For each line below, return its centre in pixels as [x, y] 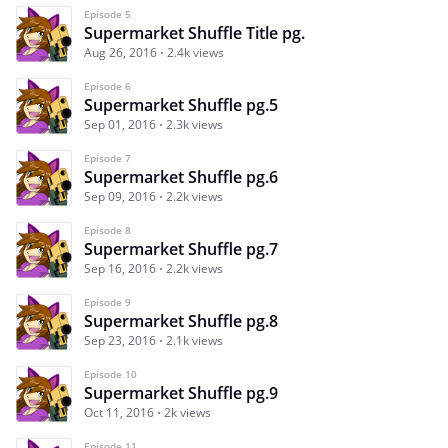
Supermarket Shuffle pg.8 [181, 320]
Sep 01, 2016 [120, 124]
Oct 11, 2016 [119, 412]
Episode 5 [107, 13]
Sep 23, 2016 [120, 340]
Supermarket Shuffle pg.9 [181, 392]
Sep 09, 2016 [120, 196]
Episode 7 [107, 157]
